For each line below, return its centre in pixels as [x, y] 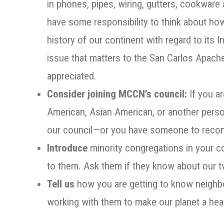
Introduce [68, 148]
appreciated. [72, 76]
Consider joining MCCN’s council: [117, 94]
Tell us [61, 184]
